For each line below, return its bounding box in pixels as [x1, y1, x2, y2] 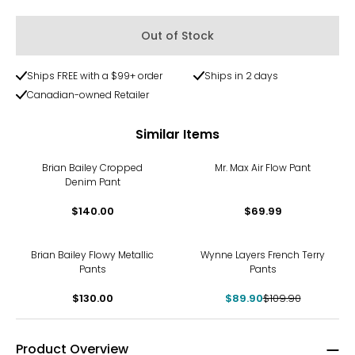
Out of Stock [141, 28, 214, 44]
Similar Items [136, 124, 219, 143]
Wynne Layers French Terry [200, 248, 325, 261]
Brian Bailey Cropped [42, 161, 143, 174]
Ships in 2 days [204, 69, 279, 82]
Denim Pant [64, 175, 120, 189]
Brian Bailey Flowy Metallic [31, 248, 154, 261]
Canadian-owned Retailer [27, 88, 149, 101]
